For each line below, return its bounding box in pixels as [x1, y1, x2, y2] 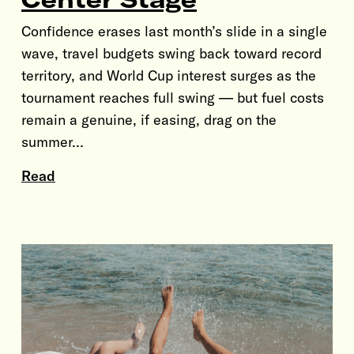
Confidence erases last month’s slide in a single [21, 22, 327, 41]
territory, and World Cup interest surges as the [21, 66, 316, 85]
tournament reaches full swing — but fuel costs [21, 88, 324, 107]
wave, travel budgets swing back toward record [21, 44, 322, 63]
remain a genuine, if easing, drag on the [21, 111, 277, 130]
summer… [21, 133, 84, 152]
